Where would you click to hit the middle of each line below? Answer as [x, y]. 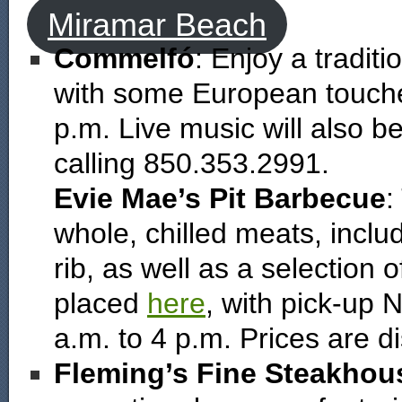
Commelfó [124, 58]
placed [100, 303]
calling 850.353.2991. [192, 163]
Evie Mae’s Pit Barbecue [220, 198]
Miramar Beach [157, 24]
